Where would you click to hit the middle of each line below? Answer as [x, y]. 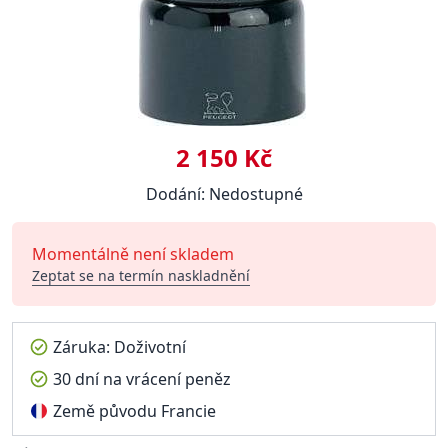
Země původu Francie [134, 411]
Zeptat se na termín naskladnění [141, 275]
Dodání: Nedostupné [224, 194]
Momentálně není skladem [133, 254]
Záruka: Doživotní [119, 347]
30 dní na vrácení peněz [142, 379]
